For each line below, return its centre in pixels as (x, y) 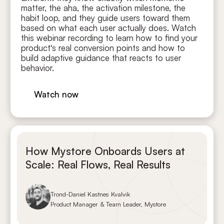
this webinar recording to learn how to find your (109, 38)
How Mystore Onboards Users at (105, 151)
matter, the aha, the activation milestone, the (103, 8)
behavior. (38, 68)
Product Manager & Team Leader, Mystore (108, 204)
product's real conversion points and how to (103, 48)
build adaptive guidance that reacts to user (101, 58)
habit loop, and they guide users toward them (106, 18)
